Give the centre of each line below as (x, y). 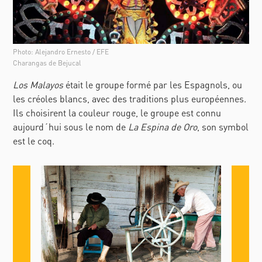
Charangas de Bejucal (47, 63)
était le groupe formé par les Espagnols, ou (153, 84)
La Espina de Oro (163, 126)
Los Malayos (38, 84)
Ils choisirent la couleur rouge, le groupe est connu (117, 112)
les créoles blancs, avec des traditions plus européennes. (130, 98)
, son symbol (223, 126)
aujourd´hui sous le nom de (71, 126)
